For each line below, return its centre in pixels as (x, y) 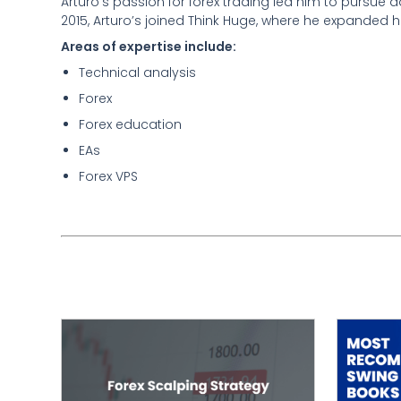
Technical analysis (137, 73)
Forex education (130, 124)
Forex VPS (108, 176)
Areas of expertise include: (149, 47)
